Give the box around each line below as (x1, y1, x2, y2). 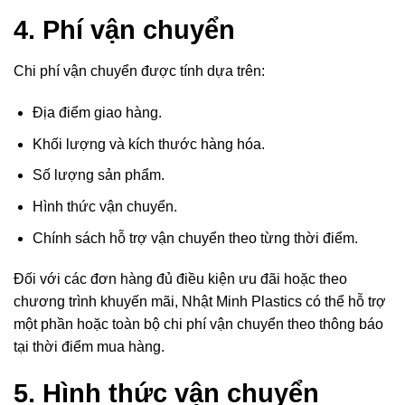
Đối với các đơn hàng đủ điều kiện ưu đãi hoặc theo (14, 271, 347, 287)
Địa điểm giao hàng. (32, 105, 162, 121)
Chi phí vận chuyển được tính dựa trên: (14, 63, 265, 80)
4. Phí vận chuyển (14, 15, 235, 45)
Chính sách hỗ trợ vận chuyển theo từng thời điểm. (32, 230, 358, 246)
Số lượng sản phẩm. (32, 167, 165, 184)
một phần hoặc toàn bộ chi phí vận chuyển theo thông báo (14, 316, 383, 333)
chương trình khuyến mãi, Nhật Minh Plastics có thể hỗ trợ (14, 294, 386, 310)
